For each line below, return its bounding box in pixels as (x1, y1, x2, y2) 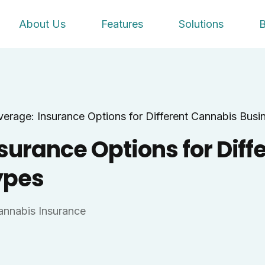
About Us (19, 18, 66, 31)
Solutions (179, 18, 224, 31)
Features (101, 18, 144, 31)
